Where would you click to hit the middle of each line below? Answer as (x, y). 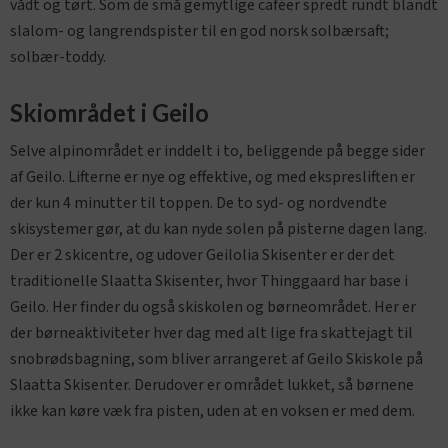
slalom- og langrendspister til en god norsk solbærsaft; (199, 30)
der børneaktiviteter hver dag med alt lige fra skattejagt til (211, 332)
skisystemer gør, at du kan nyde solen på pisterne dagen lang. (218, 228)
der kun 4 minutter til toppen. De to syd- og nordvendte (198, 202)
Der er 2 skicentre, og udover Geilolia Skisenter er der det (202, 254)
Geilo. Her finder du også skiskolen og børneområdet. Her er (213, 306)
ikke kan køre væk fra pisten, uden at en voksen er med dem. (212, 410)
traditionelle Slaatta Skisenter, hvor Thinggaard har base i (209, 280)
